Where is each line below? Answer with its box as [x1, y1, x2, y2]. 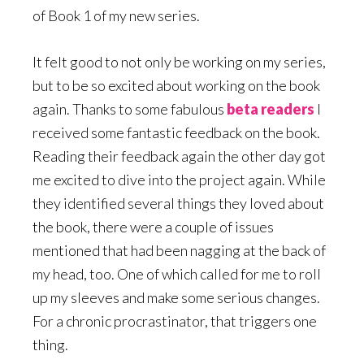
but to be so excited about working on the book [32, 76, 320, 95]
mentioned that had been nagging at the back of [32, 241, 326, 260]
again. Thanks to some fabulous [32, 100, 227, 119]
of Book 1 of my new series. [32, 6, 200, 25]
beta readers [227, 100, 314, 119]
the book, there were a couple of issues [32, 218, 274, 236]
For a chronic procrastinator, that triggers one [32, 312, 317, 331]
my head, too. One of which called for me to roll [32, 265, 321, 284]
